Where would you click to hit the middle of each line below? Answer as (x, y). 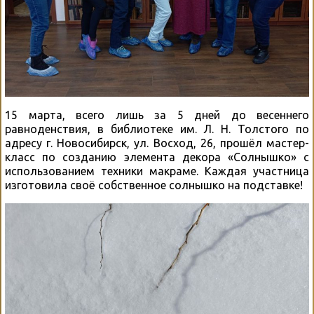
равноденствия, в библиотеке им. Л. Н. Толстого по (157, 129)
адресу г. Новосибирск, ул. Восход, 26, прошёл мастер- (157, 143)
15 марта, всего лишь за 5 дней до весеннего (157, 115)
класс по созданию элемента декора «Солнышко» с (157, 157)
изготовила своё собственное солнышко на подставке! (154, 185)
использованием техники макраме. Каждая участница (157, 171)
